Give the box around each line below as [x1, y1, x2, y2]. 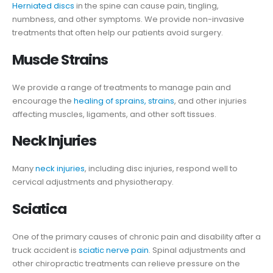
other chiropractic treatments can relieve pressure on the [12, 257, 240, 269]
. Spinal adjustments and [149, 244, 246, 256]
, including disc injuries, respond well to [85, 163, 238, 175]
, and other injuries [174, 94, 247, 107]
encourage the [12, 94, 74, 107]
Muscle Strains [12, 49, 108, 69]
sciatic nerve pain [79, 244, 149, 256]
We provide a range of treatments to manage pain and [12, 81, 231, 93]
